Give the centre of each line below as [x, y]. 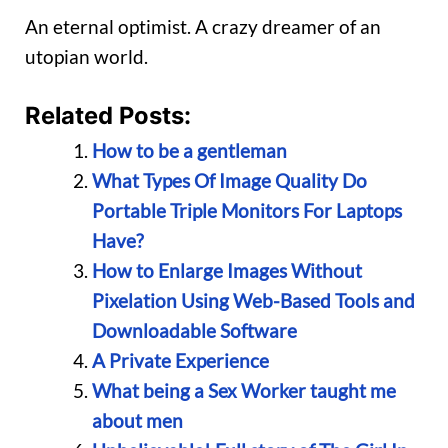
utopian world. [86, 57]
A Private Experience [180, 360]
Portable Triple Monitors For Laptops [246, 210]
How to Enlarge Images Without [226, 270]
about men [137, 420]
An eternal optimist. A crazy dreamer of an [203, 27]
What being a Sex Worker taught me [243, 390]
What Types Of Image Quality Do [229, 180]
